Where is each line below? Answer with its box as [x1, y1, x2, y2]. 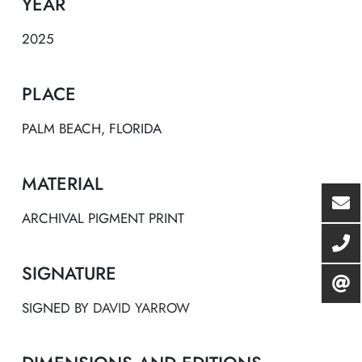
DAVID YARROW [93, 297, 190, 318]
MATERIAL [22, 170, 103, 196]
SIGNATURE [22, 259, 116, 286]
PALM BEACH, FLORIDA [22, 118, 162, 138]
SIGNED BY [22, 297, 93, 318]
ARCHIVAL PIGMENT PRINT [22, 208, 184, 228]
